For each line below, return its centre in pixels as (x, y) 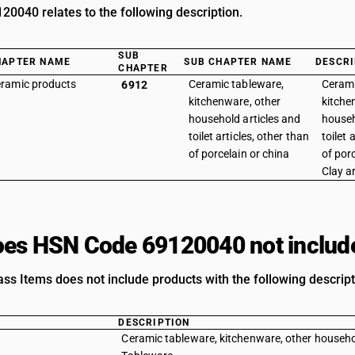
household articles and (244, 119)
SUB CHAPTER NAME (238, 62)
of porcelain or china (239, 154)
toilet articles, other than (248, 136)
